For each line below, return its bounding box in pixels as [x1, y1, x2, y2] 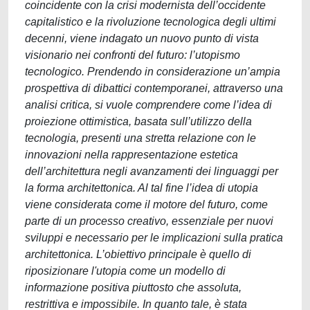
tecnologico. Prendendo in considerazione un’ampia [25, 66, 280, 77]
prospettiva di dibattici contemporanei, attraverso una [25, 82, 283, 94]
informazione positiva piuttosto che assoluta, [25, 282, 241, 293]
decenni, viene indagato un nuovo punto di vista [25, 33, 259, 44]
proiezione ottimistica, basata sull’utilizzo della [25, 116, 252, 127]
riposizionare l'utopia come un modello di [25, 265, 226, 277]
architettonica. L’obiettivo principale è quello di [25, 248, 251, 260]
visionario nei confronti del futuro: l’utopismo [25, 49, 240, 61]
